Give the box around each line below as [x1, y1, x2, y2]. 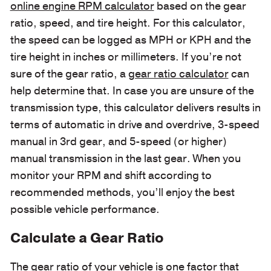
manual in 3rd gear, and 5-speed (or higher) [10, 134, 227, 149]
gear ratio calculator [128, 67, 229, 82]
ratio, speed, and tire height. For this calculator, [10, 16, 246, 31]
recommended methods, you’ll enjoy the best [10, 185, 235, 200]
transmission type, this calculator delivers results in [10, 100, 261, 116]
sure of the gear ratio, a [10, 67, 128, 82]
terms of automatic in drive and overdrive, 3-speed [10, 117, 260, 132]
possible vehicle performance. [10, 202, 160, 217]
